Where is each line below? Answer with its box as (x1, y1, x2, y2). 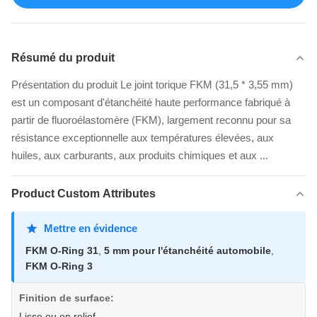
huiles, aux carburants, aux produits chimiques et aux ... (11, 149, 268, 162)
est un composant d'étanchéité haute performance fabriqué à (11, 96, 290, 109)
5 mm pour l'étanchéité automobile (104, 245, 271, 257)
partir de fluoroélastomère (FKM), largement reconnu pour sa (11, 114, 291, 127)
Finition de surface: (19, 292, 114, 304)
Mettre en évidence (44, 222, 137, 235)
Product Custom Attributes (11, 188, 156, 200)
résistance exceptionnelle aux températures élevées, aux (11, 132, 274, 144)
